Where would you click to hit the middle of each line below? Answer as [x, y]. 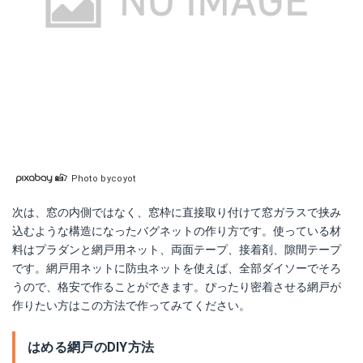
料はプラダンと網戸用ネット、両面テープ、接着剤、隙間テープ [177, 250]
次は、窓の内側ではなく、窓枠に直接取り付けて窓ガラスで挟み [177, 212]
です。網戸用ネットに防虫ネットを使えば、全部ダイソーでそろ [177, 268]
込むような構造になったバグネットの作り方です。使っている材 [177, 231]
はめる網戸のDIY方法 [91, 347]
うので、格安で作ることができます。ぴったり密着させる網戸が [177, 287]
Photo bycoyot [103, 179]
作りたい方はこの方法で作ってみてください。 [131, 305]
